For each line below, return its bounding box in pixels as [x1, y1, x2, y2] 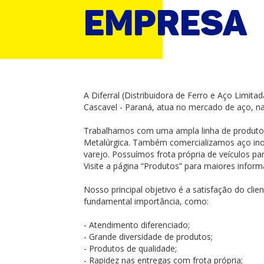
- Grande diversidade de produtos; [83, 231, 213, 242]
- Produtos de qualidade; [83, 243, 177, 254]
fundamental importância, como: [83, 196, 211, 207]
